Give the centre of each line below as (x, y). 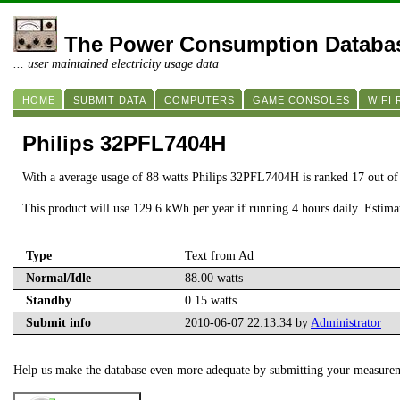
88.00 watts (214, 279)
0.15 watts (211, 301)
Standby (49, 301)
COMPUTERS (200, 100)
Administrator (346, 323)
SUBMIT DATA (110, 100)
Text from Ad (219, 256)
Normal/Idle (58, 279)
